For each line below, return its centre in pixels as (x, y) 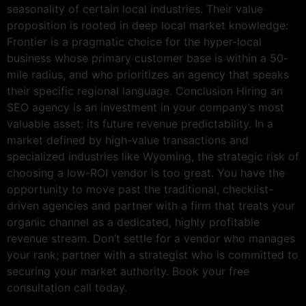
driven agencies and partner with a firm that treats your (151, 205)
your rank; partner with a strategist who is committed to (153, 254)
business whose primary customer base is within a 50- (148, 58)
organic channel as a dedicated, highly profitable (133, 222)
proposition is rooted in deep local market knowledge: (148, 25)
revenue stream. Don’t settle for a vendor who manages (151, 238)
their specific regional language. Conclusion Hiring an (145, 91)
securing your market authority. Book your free (128, 271)
